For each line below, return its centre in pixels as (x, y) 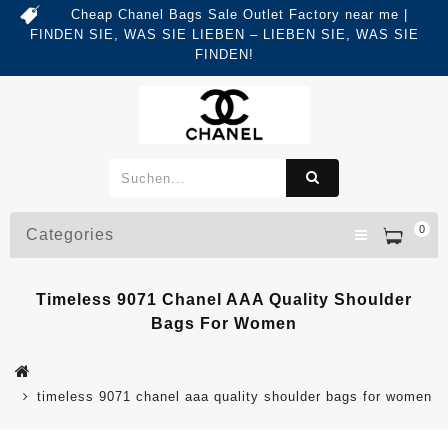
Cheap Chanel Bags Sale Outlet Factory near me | (239, 14)
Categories (70, 235)
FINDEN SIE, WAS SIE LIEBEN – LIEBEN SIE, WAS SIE (224, 34)
